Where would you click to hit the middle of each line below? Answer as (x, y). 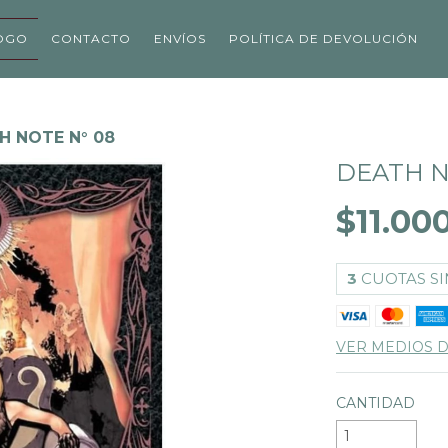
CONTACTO (91, 39)
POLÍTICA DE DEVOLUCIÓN (324, 39)
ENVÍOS (180, 39)
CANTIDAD (376, 403)
